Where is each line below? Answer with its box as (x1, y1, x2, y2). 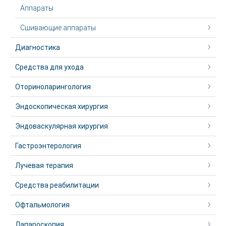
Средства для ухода (15, 63, 84, 71)
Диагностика (15, 43, 60, 51)
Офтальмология (15, 201, 70, 209)
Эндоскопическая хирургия (15, 102, 108, 110)
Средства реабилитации (15, 181, 99, 189)
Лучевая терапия (15, 161, 73, 169)
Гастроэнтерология (15, 142, 81, 150)
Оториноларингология (15, 83, 91, 91)
